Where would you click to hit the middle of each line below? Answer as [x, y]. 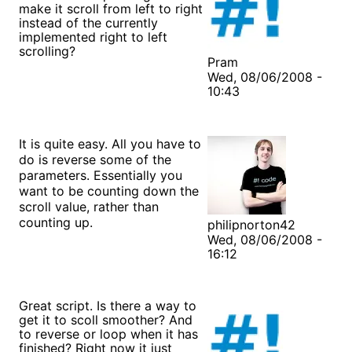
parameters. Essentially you [101, 175]
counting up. [56, 222]
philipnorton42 [251, 224]
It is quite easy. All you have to [110, 143]
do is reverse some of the [95, 159]
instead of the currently [88, 22]
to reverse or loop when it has [108, 334]
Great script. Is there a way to [108, 305]
